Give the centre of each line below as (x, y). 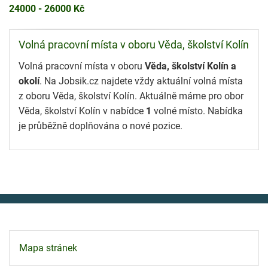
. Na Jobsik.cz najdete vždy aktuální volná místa (141, 81)
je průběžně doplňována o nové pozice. (100, 126)
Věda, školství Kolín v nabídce (82, 111)
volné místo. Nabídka (197, 111)
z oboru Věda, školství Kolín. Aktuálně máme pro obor (131, 96)
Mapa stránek (48, 248)
